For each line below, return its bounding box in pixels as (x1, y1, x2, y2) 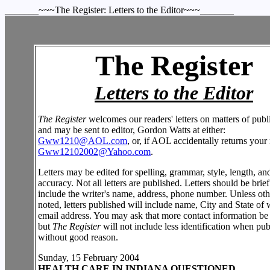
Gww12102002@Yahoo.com (38, 146, 151, 157)
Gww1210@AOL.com (38, 136, 127, 146)
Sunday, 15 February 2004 (38, 253, 139, 263)
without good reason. (38, 232, 118, 242)
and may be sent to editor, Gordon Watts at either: (38, 125, 225, 135)
